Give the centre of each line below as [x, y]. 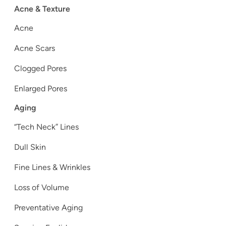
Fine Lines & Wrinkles [52, 167]
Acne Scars [35, 48]
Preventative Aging [48, 208]
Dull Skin [30, 147]
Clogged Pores [40, 69]
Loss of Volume [42, 188]
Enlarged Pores [41, 89]
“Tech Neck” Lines [46, 127]
